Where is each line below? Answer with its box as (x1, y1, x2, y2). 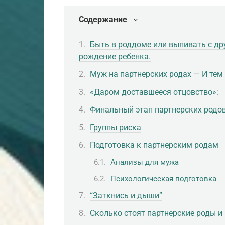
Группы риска (90, 122, 141, 132)
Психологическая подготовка (110, 174, 216, 183)
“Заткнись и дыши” (90, 190, 162, 200)
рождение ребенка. (79, 52, 151, 62)
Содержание (79, 15, 127, 24)
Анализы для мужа (110, 158, 179, 167)
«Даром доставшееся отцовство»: (90, 87, 218, 97)
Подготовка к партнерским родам (90, 140, 218, 150)
